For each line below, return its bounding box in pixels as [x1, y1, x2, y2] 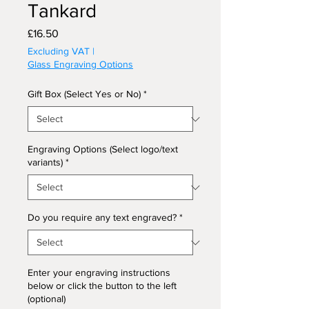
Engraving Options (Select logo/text [28, 143, 178, 155]
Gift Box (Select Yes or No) [28, 88, 141, 100]
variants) [28, 157, 63, 168]
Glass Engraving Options [28, 59, 133, 70]
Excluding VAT [28, 46, 90, 57]
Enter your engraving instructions [28, 267, 170, 279]
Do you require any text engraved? [28, 212, 177, 223]
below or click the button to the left [28, 280, 177, 292]
